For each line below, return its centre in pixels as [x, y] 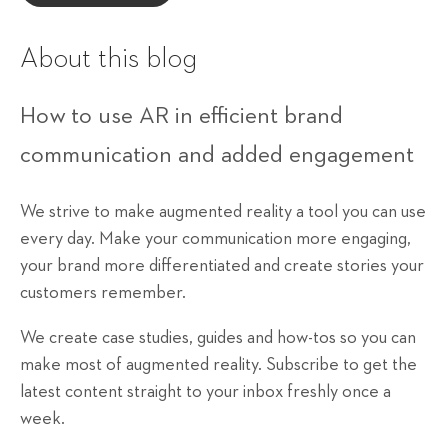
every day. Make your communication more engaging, [215, 239]
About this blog [108, 59]
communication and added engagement [217, 155]
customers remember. [103, 293]
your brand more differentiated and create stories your [222, 266]
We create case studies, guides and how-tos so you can [218, 338]
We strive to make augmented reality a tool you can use [223, 212]
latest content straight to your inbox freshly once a [205, 392]
